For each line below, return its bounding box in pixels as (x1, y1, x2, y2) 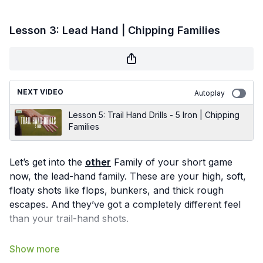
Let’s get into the (9, 156, 85, 168)
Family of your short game (111, 156, 232, 168)
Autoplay (194, 89, 225, 97)
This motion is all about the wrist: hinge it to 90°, (9, 238, 223, 250)
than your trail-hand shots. (9, 213, 129, 224)
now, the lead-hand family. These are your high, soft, (9, 170, 246, 182)
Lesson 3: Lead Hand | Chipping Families (9, 24, 220, 36)
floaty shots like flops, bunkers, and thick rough (9, 184, 224, 196)
